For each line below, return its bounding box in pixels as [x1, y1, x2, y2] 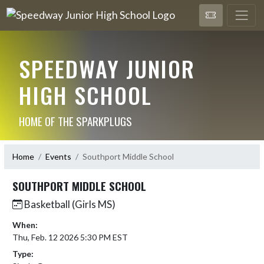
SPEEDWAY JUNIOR [18, 51, 195, 85]
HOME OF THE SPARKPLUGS [18, 112, 132, 129]
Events [45, 151, 71, 161]
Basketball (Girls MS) [22, 197, 115, 210]
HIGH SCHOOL [18, 78, 152, 111]
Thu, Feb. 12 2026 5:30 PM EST [12, 232, 128, 242]
